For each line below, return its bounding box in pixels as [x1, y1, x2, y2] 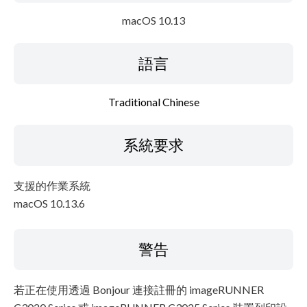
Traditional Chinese [108, 95, 199, 108]
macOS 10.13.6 [14, 197, 85, 210]
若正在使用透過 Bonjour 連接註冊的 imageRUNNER [14, 283, 264, 296]
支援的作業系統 [14, 179, 90, 192]
